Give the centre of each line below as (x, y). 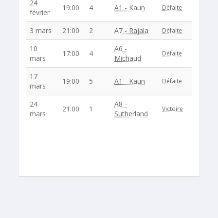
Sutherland (131, 114)
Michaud (128, 58)
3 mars (41, 31)
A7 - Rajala (132, 31)
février (40, 13)
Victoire (173, 109)
